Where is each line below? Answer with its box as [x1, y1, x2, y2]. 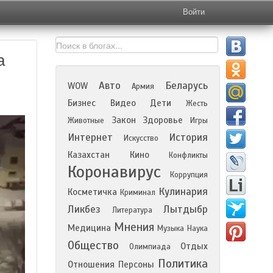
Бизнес [68, 97, 96, 108]
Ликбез [68, 203, 101, 216]
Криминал [120, 188, 155, 197]
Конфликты [169, 151, 208, 160]
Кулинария [158, 185, 208, 198]
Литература [112, 205, 152, 215]
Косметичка [68, 186, 117, 197]
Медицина [68, 222, 111, 233]
